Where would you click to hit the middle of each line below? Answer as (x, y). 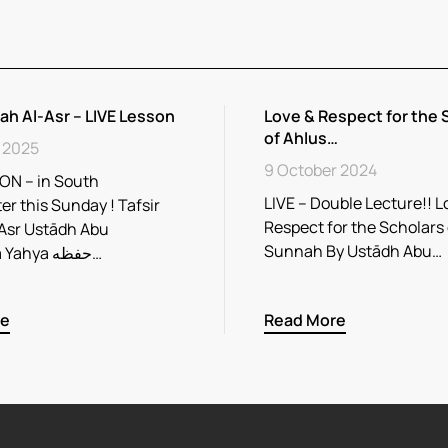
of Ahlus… (301, 138)
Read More (305, 319)
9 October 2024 (320, 170)
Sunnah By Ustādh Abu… (353, 251)
